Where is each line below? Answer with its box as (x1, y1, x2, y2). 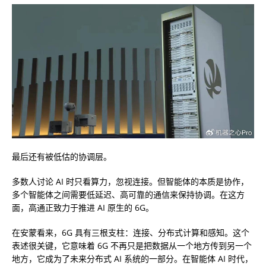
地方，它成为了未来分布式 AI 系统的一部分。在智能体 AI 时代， (12, 253, 253, 265)
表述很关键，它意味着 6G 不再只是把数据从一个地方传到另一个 (12, 240, 252, 252)
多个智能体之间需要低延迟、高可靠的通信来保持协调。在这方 (12, 189, 245, 201)
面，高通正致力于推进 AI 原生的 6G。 (12, 202, 154, 214)
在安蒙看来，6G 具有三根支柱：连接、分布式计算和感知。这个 (12, 227, 249, 239)
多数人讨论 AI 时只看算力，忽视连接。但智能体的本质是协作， (12, 176, 249, 188)
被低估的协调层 (45, 151, 103, 163)
